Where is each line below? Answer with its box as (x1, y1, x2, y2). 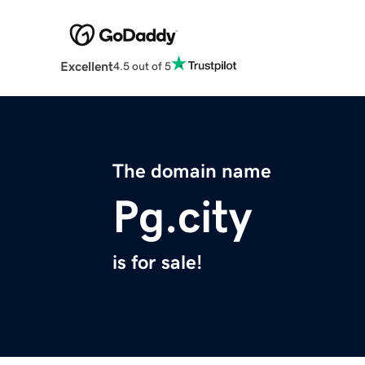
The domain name (112, 161, 271, 182)
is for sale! (112, 253, 202, 273)
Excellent (59, 59, 113, 73)
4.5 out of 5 (112, 59, 171, 72)
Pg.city (112, 194, 252, 240)
